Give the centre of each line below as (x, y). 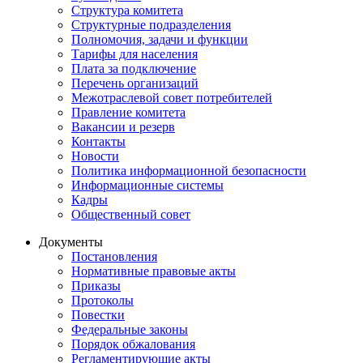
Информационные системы (147, 185)
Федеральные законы (130, 329)
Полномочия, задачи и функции (160, 39)
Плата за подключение (134, 68)
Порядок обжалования (133, 344)
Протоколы (102, 300)
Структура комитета (127, 10)
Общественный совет (131, 214)
